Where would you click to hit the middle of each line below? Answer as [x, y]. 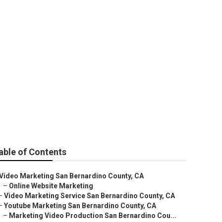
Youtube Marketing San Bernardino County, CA [80, 206]
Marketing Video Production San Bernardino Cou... [93, 216]
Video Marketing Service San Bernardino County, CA [89, 196]
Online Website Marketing [51, 186]
